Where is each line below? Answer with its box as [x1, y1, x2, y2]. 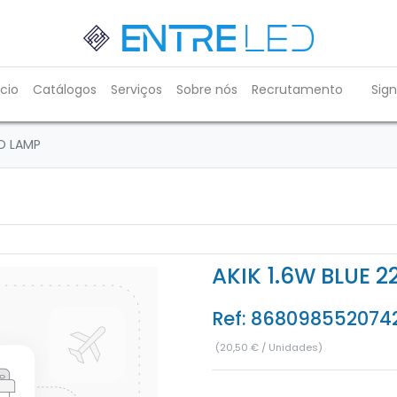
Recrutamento [252, 81, 343, 98]
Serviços [111, 81, 162, 98]
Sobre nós [176, 81, 237, 98]
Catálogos [33, 81, 97, 98]
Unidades [269, 339, 318, 354]
